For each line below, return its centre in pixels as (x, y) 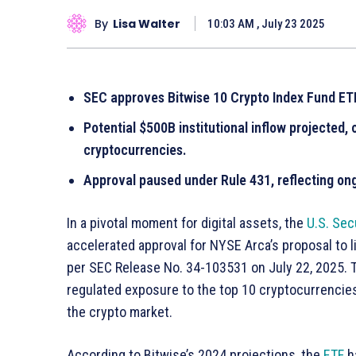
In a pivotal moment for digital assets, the (187, 223)
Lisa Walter (147, 23)
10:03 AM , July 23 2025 (266, 24)
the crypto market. (120, 312)
